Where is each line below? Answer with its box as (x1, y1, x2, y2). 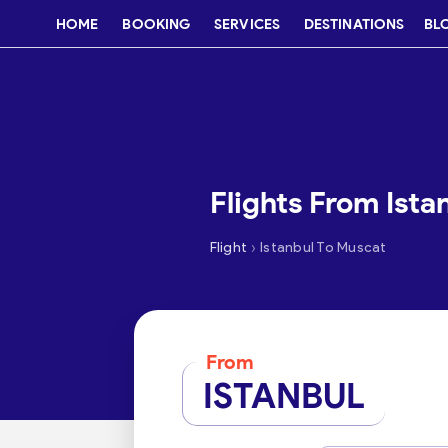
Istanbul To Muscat (260, 239, 387, 256)
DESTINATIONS (303, 15, 405, 33)
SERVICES (214, 15, 280, 33)
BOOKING (122, 15, 191, 33)
